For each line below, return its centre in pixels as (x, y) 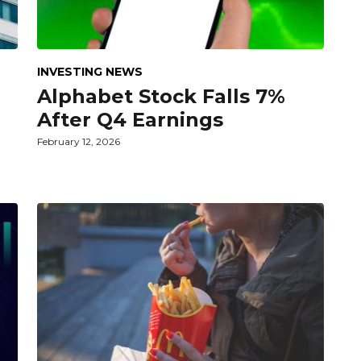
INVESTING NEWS (90, 71)
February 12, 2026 (79, 141)
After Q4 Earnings (130, 119)
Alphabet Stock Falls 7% (161, 96)
